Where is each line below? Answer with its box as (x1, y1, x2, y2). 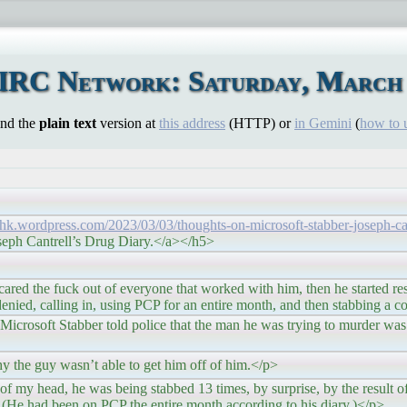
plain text (39, 115, 96, 131)
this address (159, 115, 225, 131)
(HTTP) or (225, 115, 294, 131)
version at (96, 115, 159, 131)
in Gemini (294, 115, 352, 131)
